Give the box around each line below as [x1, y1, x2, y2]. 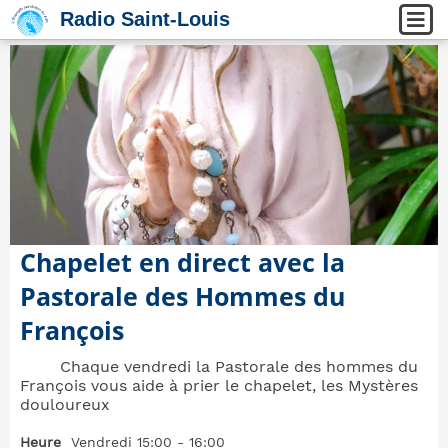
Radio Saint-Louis [60, 8, 230, 30]
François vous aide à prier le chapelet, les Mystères [20, 376, 418, 395]
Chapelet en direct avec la [20, 245, 345, 279]
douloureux [20, 395, 110, 414]
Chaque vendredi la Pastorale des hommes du [60, 357, 418, 376]
